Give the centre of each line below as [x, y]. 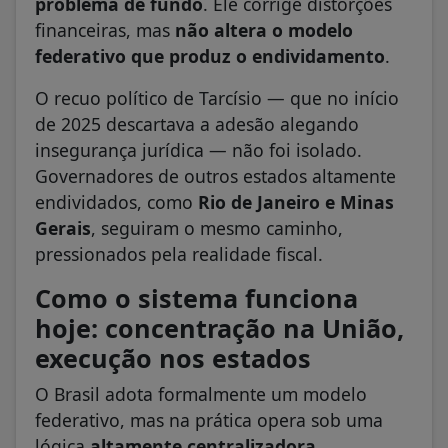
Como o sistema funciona [196, 298]
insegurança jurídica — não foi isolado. [198, 150]
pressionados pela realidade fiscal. [179, 254]
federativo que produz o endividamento [210, 56]
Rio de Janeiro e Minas [296, 202]
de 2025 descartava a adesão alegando [197, 124]
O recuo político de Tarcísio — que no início [217, 98]
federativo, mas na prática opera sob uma [209, 420]
